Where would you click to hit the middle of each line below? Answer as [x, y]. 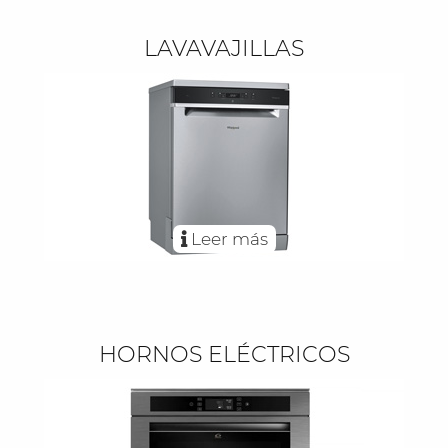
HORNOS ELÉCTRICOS [224, 354]
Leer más [227, 238]
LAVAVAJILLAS [224, 48]
